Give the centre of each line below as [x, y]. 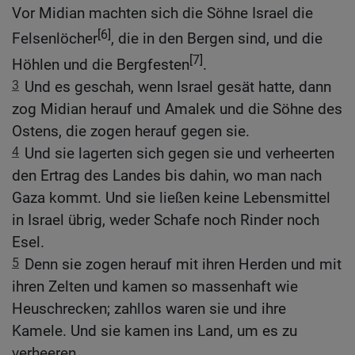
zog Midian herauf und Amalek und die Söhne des [177, 109]
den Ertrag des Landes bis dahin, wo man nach [167, 175]
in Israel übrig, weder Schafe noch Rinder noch [166, 219]
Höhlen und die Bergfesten [101, 64]
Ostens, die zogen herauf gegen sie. [131, 131]
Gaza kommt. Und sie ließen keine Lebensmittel [171, 197]
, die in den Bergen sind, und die [217, 39]
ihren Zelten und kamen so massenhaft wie [155, 286]
